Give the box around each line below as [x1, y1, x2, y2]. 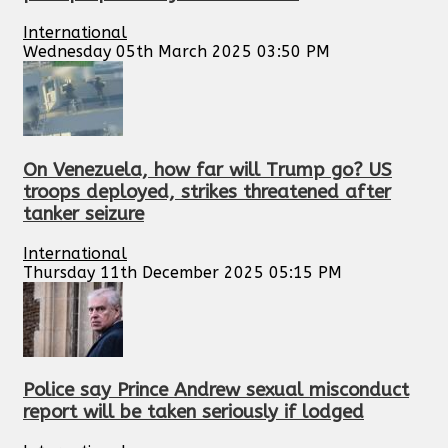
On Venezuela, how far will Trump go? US [23, 158, 392, 181]
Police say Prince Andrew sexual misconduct [23, 379, 409, 402]
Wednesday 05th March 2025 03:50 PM [23, 42, 330, 62]
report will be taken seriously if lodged [23, 401, 364, 424]
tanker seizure [23, 202, 144, 225]
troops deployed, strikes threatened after [23, 180, 391, 203]
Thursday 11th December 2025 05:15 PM [23, 262, 342, 282]
